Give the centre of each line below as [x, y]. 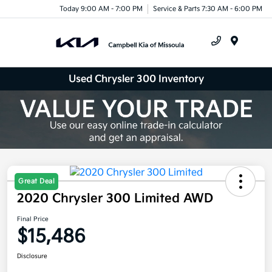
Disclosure [32, 256]
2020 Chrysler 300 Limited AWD [115, 198]
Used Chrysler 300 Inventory [136, 79]
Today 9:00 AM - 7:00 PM [101, 8]
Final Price [33, 219]
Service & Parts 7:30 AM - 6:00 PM [208, 8]
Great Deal [36, 181]
